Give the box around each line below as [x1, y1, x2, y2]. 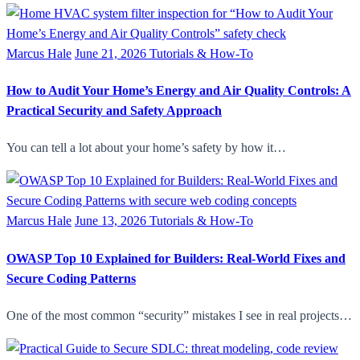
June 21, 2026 [75, 46, 149, 60]
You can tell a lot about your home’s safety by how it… [6, 141, 286, 155]
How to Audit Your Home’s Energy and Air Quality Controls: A [6, 84, 351, 98]
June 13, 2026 [75, 214, 149, 228]
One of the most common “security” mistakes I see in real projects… [6, 308, 352, 322]
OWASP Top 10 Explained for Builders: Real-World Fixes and [6, 251, 346, 265]
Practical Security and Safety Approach [6, 104, 222, 118]
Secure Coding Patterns [6, 271, 136, 285]
